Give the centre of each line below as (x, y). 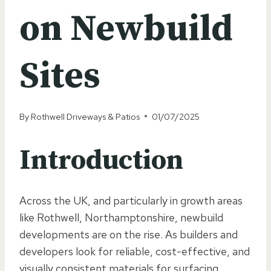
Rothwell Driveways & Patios (86, 116)
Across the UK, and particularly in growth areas (131, 200)
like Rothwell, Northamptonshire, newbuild (121, 217)
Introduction (101, 160)
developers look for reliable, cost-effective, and (135, 251)
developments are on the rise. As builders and (129, 234)
